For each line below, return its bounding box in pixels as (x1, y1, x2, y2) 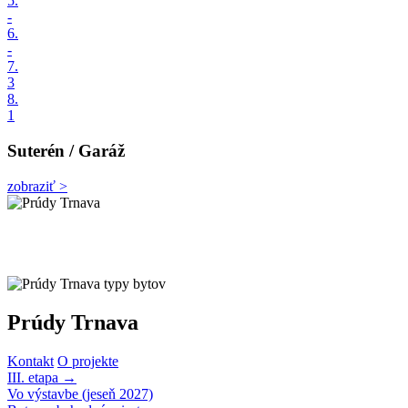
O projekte (57, 353, 118, 370)
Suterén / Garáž (7, 140, 125, 160)
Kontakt (7, 353, 54, 370)
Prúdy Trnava (7, 311, 138, 335)
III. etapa (7, 370, 62, 386)
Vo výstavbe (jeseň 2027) (7, 386, 153, 403)
